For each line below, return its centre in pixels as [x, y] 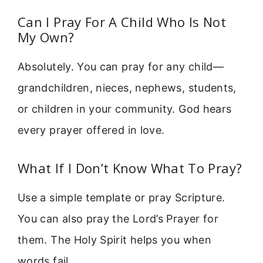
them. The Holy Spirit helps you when [114, 240]
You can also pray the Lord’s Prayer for [118, 218]
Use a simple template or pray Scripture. [122, 197]
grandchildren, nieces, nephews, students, [127, 88]
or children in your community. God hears [125, 109]
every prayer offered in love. [91, 130]
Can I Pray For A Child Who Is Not [122, 22]
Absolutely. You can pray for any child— [121, 67]
